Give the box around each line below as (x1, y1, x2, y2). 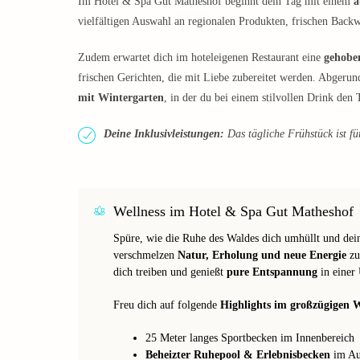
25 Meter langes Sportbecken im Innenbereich (145, 331, 354, 344)
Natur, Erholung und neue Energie (178, 248, 346, 261)
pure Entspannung (227, 265, 317, 278)
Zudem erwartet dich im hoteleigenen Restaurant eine (78, 51, 324, 63)
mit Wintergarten (78, 91, 164, 104)
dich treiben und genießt (113, 265, 227, 278)
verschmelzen (113, 248, 178, 261)
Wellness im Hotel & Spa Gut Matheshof (113, 202, 354, 219)
